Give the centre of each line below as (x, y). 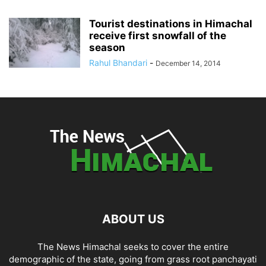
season (107, 48)
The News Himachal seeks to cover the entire (133, 247)
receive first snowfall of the (158, 36)
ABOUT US (133, 219)
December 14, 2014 (188, 64)
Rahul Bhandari (118, 63)
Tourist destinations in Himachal (171, 24)
